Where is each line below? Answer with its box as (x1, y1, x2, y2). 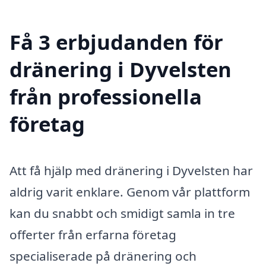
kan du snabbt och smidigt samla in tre (9, 205, 235, 222)
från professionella (9, 83, 202, 111)
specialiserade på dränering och (9, 248, 197, 265)
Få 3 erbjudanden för (9, 28, 223, 56)
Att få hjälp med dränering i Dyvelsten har (9, 162, 253, 179)
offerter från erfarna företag (9, 226, 176, 243)
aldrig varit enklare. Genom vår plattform (9, 183, 250, 201)
